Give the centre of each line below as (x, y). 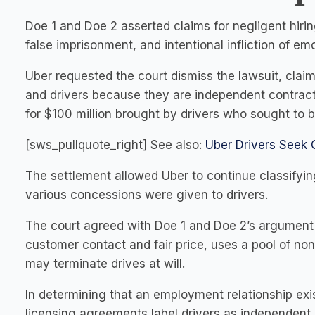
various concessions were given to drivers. (147, 195)
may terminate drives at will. (105, 264)
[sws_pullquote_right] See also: (115, 145)
